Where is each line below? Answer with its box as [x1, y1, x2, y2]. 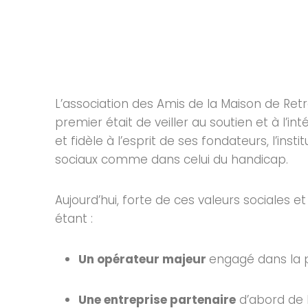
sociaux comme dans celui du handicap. [55, 151, 288, 168]
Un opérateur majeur [78, 250, 209, 267]
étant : [55, 210, 93, 227]
